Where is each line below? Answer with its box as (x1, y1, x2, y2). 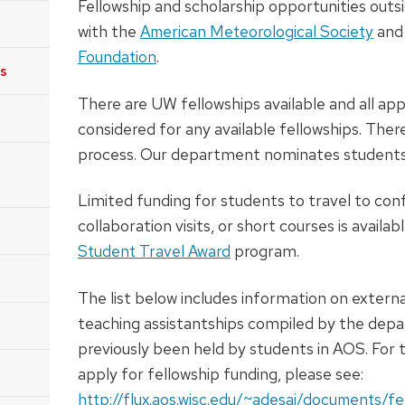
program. (230, 240, 299, 262)
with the (77, 21, 140, 42)
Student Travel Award (77, 240, 231, 262)
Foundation (77, 46, 156, 68)
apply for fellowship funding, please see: (77, 363, 363, 384)
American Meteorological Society (139, 21, 373, 42)
